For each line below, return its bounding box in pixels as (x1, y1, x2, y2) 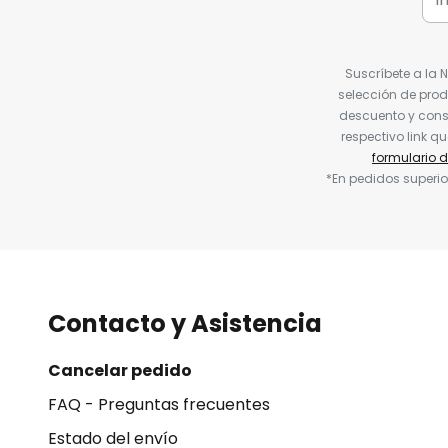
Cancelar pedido (48, 359, 192, 382)
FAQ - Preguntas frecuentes (48, 393, 270, 416)
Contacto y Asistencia (48, 307, 322, 340)
